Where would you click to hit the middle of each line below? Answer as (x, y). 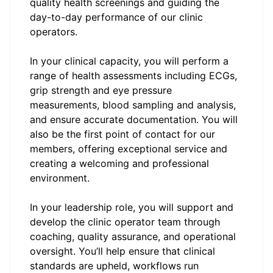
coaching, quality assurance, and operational (133, 236)
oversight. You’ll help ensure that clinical (122, 251)
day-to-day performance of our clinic (116, 17)
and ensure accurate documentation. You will (134, 119)
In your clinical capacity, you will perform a (129, 61)
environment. (61, 178)
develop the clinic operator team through (125, 222)
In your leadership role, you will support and (132, 207)
